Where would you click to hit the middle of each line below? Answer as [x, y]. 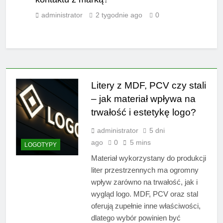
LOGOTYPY [41, 145]
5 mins [140, 143]
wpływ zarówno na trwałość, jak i [144, 182]
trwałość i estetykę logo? [143, 112]
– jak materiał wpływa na [143, 99]
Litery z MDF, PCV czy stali [148, 86]
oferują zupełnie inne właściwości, [146, 206]
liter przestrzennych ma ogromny [145, 170]
